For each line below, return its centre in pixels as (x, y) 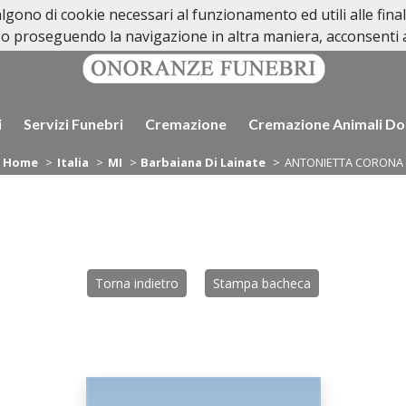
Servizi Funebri (73, 124)
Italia (72, 162)
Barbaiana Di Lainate (203, 162)
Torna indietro (137, 283)
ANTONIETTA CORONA (344, 162)
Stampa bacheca (262, 283)
